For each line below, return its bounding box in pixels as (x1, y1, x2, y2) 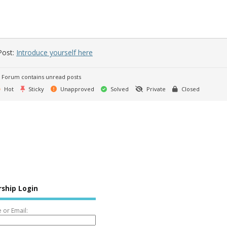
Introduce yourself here (16, 48, 93, 58)
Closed (180, 85, 200, 93)
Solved (109, 85, 129, 93)
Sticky (27, 85, 44, 93)
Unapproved (59, 85, 94, 93)
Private (145, 85, 166, 93)
